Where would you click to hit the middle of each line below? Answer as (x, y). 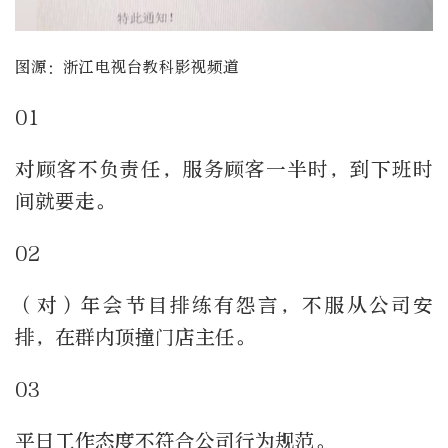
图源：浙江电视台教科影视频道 (127, 67)
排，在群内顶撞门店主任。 (135, 338)
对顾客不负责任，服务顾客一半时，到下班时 (224, 170)
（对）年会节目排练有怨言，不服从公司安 (224, 306)
